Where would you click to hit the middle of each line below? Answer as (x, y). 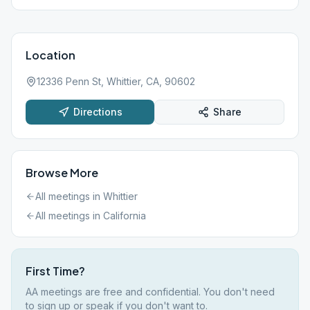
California (125, 216)
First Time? (55, 271)
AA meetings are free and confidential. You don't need (150, 292)
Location (51, 55)
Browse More (62, 173)
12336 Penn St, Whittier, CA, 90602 (116, 81)
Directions (98, 112)
